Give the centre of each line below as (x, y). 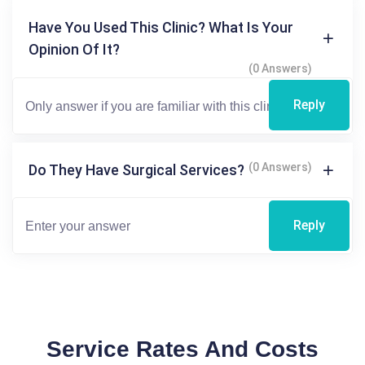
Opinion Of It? (74, 49)
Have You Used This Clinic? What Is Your (161, 27)
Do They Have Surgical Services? (136, 170)
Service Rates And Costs (182, 349)
